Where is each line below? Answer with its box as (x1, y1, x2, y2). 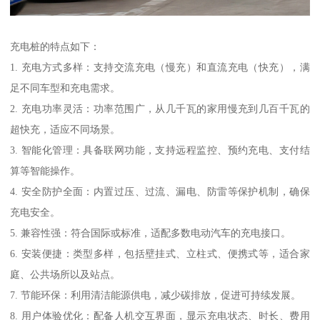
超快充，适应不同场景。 (10, 124, 121, 136)
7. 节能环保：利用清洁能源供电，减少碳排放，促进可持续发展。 (10, 289, 301, 301)
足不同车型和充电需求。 (10, 82, 121, 94)
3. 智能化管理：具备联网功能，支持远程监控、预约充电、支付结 (10, 144, 310, 156)
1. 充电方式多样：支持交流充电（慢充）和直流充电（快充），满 (10, 61, 310, 74)
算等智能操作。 (10, 165, 81, 177)
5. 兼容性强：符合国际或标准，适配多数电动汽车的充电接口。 (10, 227, 291, 239)
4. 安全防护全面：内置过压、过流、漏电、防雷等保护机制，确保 (10, 186, 310, 198)
